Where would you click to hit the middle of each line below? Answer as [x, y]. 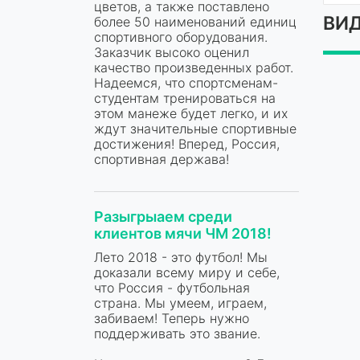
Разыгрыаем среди [163, 216]
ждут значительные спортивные [195, 128]
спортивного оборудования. [181, 37]
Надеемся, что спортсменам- [186, 82]
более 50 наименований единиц [195, 21]
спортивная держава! [162, 159]
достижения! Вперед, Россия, [187, 143]
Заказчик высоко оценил [172, 52]
